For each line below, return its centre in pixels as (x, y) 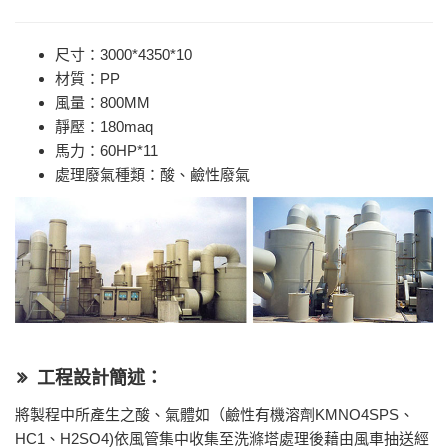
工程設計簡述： (100, 378)
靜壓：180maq (104, 126)
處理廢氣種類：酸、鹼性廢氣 (152, 174)
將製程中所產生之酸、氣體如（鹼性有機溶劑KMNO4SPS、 (214, 415)
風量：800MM (102, 102)
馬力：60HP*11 (106, 150)
